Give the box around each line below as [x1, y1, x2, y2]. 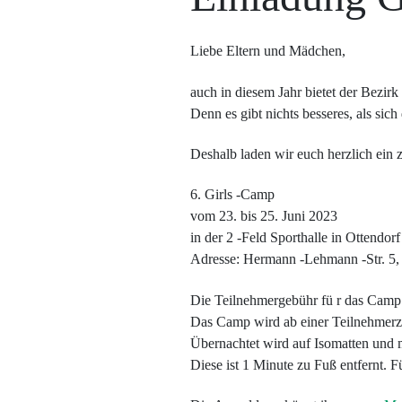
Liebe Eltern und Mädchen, [189, 43, 345, 59]
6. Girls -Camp [189, 187, 275, 203]
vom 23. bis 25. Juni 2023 [189, 208, 337, 224]
